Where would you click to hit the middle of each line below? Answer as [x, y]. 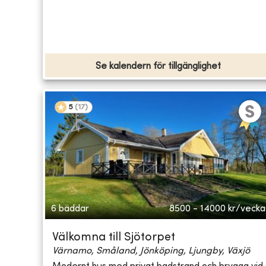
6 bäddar [70, 209]
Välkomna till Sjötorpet [114, 238]
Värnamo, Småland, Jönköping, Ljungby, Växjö [151, 251]
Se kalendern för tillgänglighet [159, 67]
